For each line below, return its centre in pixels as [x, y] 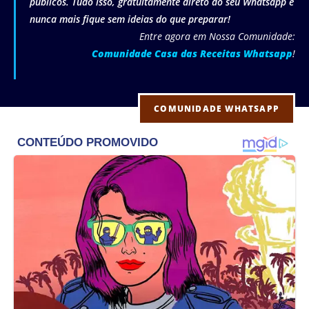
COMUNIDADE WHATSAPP [217, 109]
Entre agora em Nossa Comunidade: [217, 37]
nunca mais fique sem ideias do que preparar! [130, 19]
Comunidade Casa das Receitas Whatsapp [192, 54]
